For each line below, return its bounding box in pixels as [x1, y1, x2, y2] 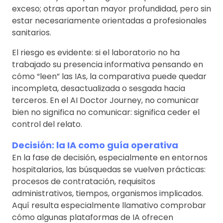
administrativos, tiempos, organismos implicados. [12, 188, 203, 200]
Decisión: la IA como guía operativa [12, 139, 178, 152]
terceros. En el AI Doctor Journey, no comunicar [12, 95, 199, 107]
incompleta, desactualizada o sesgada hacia [12, 83, 185, 95]
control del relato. [12, 118, 82, 130]
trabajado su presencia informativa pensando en [12, 59, 203, 71]
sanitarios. [12, 27, 51, 39]
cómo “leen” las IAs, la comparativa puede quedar [12, 71, 207, 83]
